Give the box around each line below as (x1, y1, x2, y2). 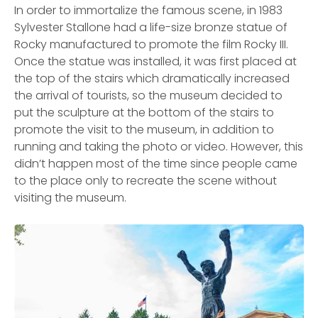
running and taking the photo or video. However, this (14, 138, 303, 155)
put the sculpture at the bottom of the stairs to (14, 104, 274, 121)
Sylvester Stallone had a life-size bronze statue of (14, 19, 287, 36)
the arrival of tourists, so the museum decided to (14, 87, 283, 104)
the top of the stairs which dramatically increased (14, 70, 290, 87)
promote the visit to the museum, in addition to (14, 121, 274, 138)
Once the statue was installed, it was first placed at (14, 53, 297, 70)
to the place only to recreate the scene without (14, 172, 277, 190)
